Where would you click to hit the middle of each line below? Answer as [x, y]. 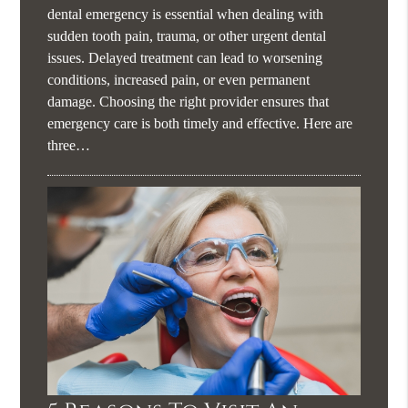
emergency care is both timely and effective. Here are [200, 124]
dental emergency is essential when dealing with [186, 15]
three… [69, 146]
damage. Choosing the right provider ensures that [189, 102]
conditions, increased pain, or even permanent [179, 80]
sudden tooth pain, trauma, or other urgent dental [187, 36]
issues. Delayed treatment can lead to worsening [185, 58]
